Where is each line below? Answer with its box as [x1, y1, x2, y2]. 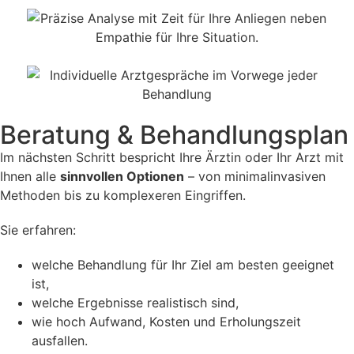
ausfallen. [32, 332, 88, 348]
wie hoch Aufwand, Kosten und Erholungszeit [32, 313, 301, 330]
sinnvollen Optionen [60, 168, 184, 184]
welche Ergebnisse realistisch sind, [32, 294, 239, 311]
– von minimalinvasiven [184, 168, 326, 184]
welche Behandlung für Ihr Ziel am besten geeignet [32, 256, 334, 273]
